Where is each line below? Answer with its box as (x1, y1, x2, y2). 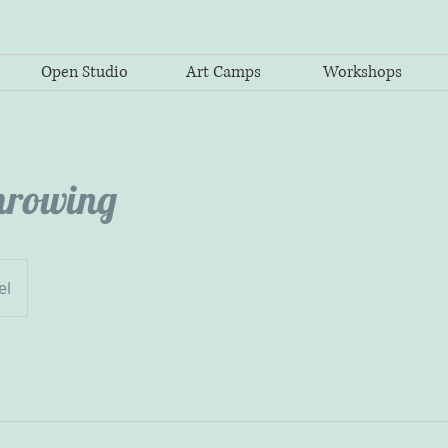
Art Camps (186, 61, 261, 83)
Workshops (323, 61, 402, 83)
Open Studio (41, 61, 128, 83)
